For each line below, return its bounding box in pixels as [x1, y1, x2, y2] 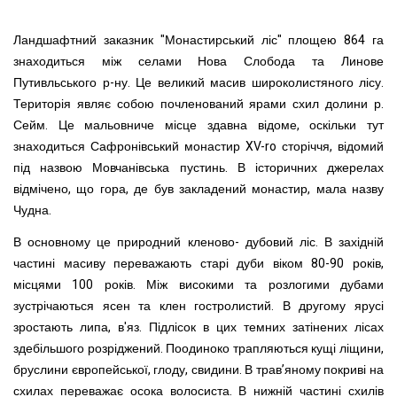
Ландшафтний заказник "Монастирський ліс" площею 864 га [13, 31, 384, 50]
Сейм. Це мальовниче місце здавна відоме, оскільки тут [13, 116, 384, 135]
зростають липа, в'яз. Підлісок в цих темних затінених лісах [13, 317, 384, 337]
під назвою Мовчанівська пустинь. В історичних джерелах [13, 159, 384, 177]
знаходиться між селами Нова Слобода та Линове [13, 52, 384, 71]
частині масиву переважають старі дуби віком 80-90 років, [13, 253, 384, 273]
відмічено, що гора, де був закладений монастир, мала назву [13, 180, 384, 198]
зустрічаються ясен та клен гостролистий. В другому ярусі [13, 296, 384, 315]
